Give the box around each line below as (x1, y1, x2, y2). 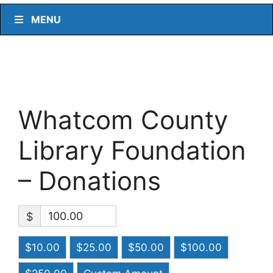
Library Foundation (18, 135, 246, 166)
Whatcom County (18, 104, 228, 136)
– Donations (18, 165, 161, 197)
